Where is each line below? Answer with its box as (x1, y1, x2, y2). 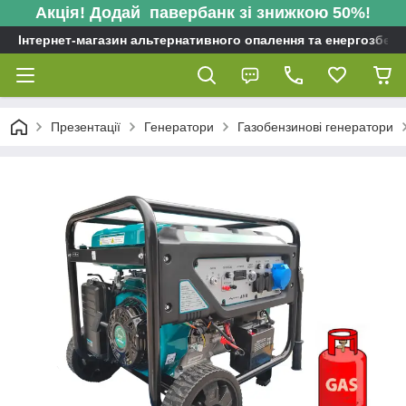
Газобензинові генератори (237, 120, 393, 134)
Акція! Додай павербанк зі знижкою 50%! (35, 4, 371, 22)
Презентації (51, 120, 121, 134)
